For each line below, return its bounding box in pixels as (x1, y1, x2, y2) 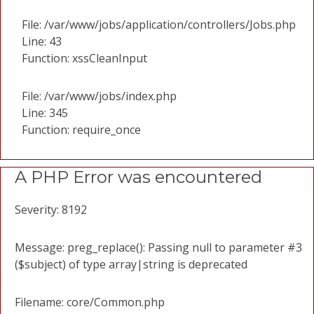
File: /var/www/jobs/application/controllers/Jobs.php (22, 17, 296, 32)
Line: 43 (22, 34, 62, 49)
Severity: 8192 (15, 202, 87, 217)
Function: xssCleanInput (22, 50, 147, 66)
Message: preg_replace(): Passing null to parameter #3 (15, 240, 302, 255)
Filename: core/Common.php (15, 294, 165, 310)
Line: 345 (22, 105, 68, 121)
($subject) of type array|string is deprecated (15, 257, 247, 272)
